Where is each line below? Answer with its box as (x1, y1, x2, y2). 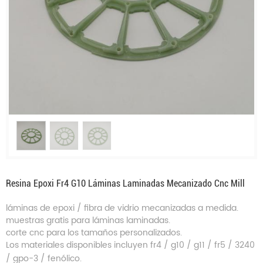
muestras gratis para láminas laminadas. (6, 213, 170, 227)
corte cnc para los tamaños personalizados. (6, 225, 182, 240)
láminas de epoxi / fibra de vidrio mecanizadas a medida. (6, 201, 238, 215)
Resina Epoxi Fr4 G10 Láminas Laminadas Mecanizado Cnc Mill (6, 177, 245, 189)
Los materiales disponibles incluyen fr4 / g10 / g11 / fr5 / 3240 (6, 238, 255, 252)
